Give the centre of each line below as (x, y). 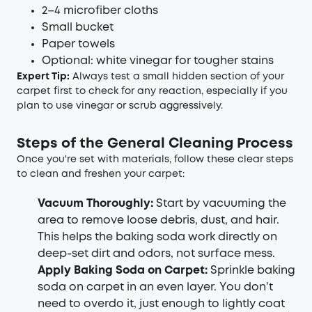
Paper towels (78, 44)
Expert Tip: (43, 77)
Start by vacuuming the (221, 204)
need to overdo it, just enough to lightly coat (161, 304)
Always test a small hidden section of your (177, 77)
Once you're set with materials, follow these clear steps (155, 159)
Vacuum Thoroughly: (97, 204)
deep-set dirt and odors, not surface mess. (156, 254)
